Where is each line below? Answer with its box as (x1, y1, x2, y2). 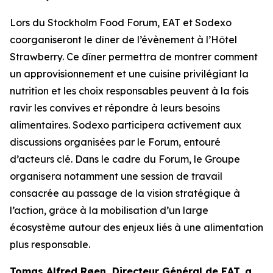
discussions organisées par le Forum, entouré (10, 136, 221, 148)
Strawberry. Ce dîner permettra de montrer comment (10, 51, 258, 63)
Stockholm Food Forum (48, 16, 157, 29)
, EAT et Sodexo (157, 16, 232, 29)
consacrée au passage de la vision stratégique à (10, 187, 240, 199)
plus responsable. (10, 238, 90, 250)
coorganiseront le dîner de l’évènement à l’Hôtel (10, 34, 237, 46)
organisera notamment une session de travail (10, 170, 222, 182)
